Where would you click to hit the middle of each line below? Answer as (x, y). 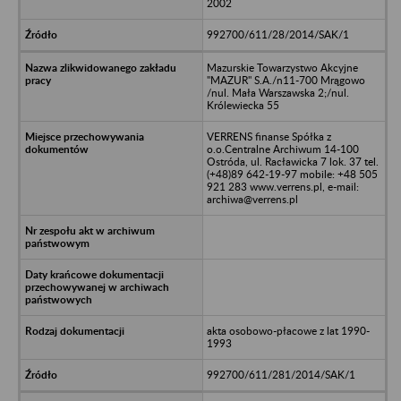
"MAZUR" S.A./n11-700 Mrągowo (286, 80)
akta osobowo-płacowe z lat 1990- (288, 330)
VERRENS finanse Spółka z (269, 136)
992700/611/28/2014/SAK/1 (277, 34)
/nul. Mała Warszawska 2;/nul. (277, 92)
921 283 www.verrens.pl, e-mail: (282, 186)
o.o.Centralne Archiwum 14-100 (282, 149)
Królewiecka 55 (243, 105)
